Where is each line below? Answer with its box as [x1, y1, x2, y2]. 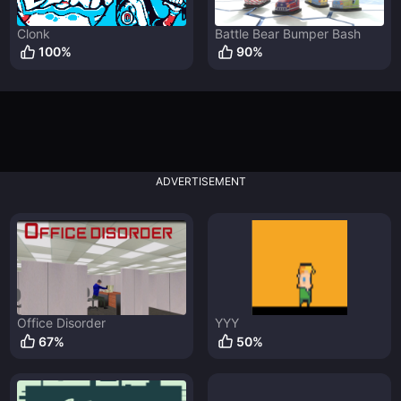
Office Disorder [16, 315, 106, 331]
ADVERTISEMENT [155, 174, 246, 188]
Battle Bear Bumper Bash [214, 25, 361, 41]
